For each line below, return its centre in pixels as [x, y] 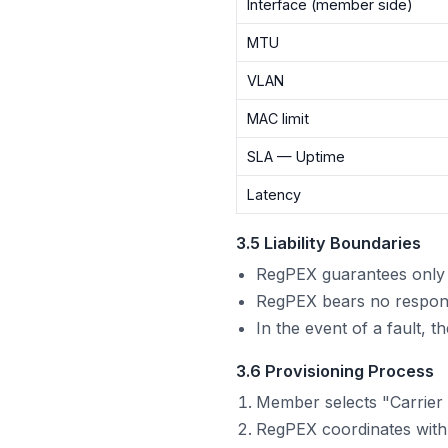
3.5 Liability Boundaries [328, 242]
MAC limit [278, 118]
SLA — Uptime [296, 156]
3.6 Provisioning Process [335, 370]
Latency [274, 194]
